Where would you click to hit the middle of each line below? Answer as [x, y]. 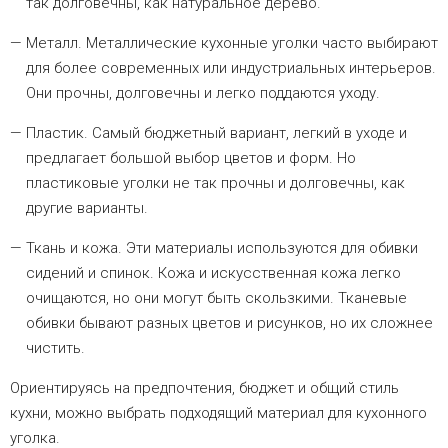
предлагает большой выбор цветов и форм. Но [191, 158]
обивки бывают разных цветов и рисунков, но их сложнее [229, 323]
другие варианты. [87, 208]
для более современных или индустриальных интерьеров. [231, 68]
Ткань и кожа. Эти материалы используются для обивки [222, 248]
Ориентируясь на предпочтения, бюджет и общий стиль [204, 388]
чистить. [55, 348]
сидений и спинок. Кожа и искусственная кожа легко [213, 273]
